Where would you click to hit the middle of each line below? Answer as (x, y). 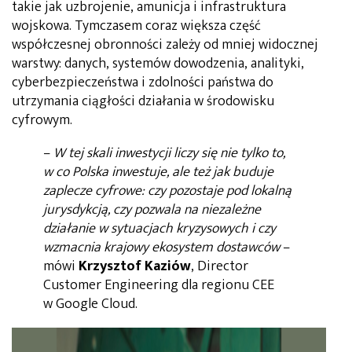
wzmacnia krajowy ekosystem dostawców (161, 247)
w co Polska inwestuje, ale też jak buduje (158, 172)
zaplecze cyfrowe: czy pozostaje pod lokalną (167, 191)
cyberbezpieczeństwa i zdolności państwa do (143, 82)
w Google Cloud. (90, 304)
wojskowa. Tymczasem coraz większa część (136, 26)
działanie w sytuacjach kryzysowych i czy (159, 228)
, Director (220, 266)
